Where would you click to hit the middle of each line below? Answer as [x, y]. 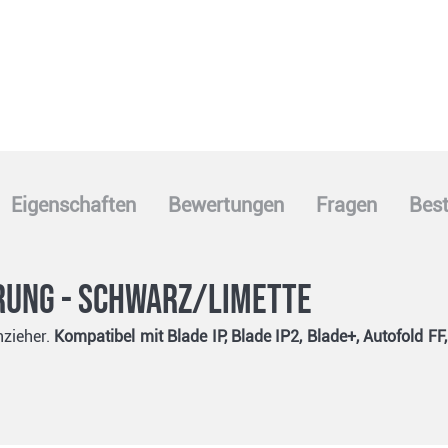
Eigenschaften [73, 205]
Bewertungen [226, 205]
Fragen [346, 205]
